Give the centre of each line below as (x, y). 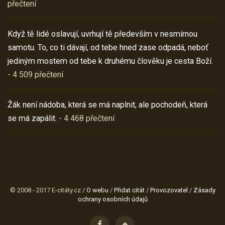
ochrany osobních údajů (113, 199)
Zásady (204, 190)
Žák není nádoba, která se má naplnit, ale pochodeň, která (107, 105)
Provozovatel (169, 190)
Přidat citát (129, 190)
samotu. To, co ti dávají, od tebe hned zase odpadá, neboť (108, 48)
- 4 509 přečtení (35, 75)
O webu (97, 190)
